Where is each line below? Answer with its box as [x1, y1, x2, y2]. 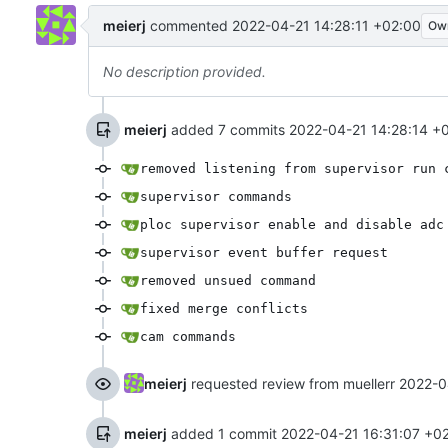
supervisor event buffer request [140, 244, 388, 260]
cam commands [140, 328, 236, 344]
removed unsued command [140, 272, 316, 288]
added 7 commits [167, 120, 289, 138]
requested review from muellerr [187, 374, 399, 392]
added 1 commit [167, 424, 281, 442]
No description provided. [103, 62, 266, 80]
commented [146, 16, 232, 34]
